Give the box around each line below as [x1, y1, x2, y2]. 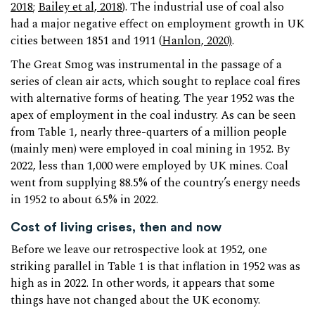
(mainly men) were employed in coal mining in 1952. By [11, 140, 290, 158]
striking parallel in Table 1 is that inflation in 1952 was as [11, 258, 300, 276]
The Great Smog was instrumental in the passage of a [11, 56, 282, 74]
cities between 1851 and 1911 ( [11, 32, 162, 50]
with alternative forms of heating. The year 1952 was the [11, 89, 295, 108]
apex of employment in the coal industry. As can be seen [11, 106, 296, 124]
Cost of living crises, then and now [11, 219, 221, 236]
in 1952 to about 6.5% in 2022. [11, 191, 158, 209]
